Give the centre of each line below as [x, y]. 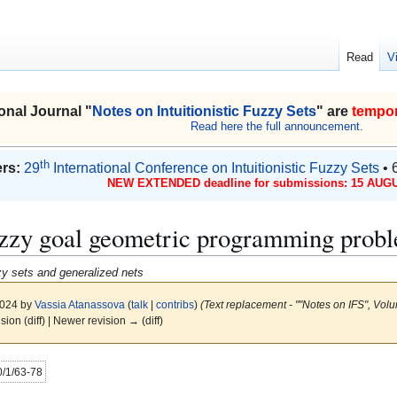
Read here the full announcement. [277, 126]
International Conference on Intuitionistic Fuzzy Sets [214, 168]
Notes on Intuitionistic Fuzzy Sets [204, 111]
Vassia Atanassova [79, 305]
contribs [175, 305]
